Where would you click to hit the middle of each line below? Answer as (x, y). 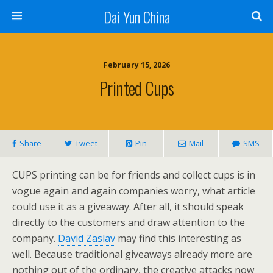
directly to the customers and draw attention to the (129, 222)
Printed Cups (136, 88)
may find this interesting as (178, 238)
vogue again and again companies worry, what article (134, 191)
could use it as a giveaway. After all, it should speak (128, 207)
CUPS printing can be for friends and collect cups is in (134, 175)
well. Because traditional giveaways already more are (132, 254)
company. (35, 238)
